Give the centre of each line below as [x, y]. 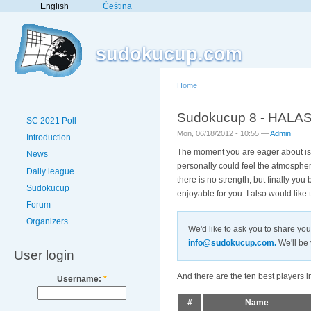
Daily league [50, 171]
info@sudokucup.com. [232, 243]
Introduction [49, 138]
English [54, 6]
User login [44, 255]
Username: [80, 279]
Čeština [117, 6]
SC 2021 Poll [51, 121]
